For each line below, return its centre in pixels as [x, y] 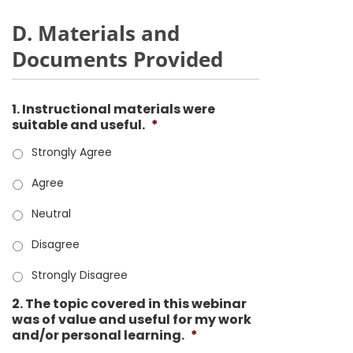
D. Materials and [96, 33]
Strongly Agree [72, 152]
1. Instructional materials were [113, 109]
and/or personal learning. [98, 335]
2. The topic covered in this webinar [129, 304]
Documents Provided [117, 59]
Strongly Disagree [80, 275]
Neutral [51, 214]
